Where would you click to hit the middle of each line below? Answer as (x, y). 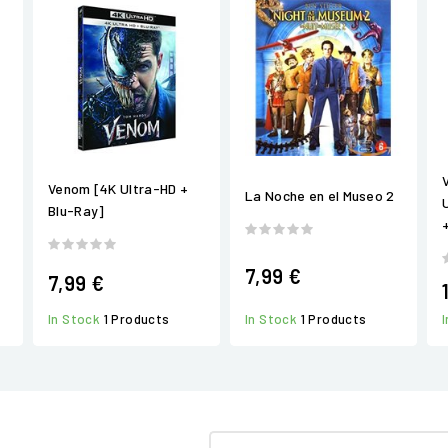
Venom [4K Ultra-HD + (118, 188)
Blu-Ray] (76, 210)
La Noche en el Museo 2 (320, 195)
